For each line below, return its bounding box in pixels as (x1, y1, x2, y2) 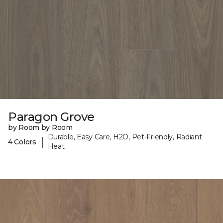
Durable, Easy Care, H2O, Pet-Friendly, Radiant (47, 132, 202, 142)
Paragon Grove (8, 110, 95, 124)
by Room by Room (8, 123, 73, 132)
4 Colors (8, 137, 36, 146)
